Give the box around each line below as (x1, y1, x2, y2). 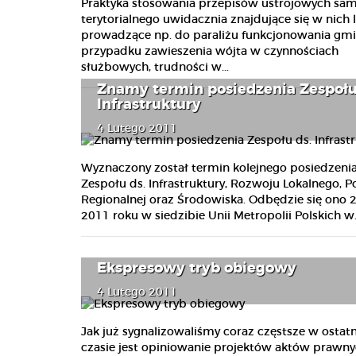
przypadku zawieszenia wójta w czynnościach (81, 46, 339, 58)
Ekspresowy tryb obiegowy (97, 261, 296, 276)
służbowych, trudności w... (81, 62, 229, 74)
